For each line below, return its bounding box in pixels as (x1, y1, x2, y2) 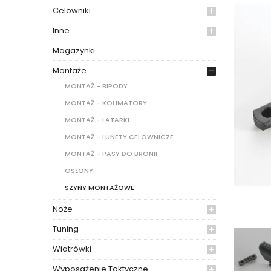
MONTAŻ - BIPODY (65, 81, 128, 91)
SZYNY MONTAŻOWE (65, 183, 134, 193)
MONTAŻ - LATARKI (65, 115, 129, 125)
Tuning (53, 223, 79, 235)
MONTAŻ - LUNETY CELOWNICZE (65, 132, 174, 142)
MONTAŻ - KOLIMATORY (65, 98, 147, 108)
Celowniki (53, 5, 91, 17)
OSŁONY (65, 166, 93, 176)
